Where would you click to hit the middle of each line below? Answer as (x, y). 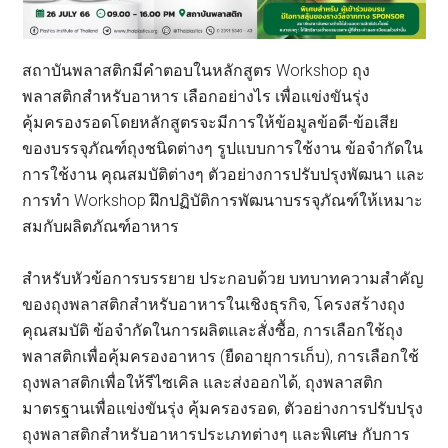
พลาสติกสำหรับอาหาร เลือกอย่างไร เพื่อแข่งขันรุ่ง (196, 97)
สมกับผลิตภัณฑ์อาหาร (101, 227)
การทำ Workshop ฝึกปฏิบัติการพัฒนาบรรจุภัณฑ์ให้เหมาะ (223, 201)
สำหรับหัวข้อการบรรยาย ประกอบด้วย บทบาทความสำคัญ (223, 279)
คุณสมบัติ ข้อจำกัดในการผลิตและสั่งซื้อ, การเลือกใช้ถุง (213, 331)
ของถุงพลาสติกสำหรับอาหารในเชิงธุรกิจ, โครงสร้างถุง (214, 305)
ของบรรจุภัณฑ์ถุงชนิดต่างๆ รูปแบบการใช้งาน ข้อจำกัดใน (223, 149)
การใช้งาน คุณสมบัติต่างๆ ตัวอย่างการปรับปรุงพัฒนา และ (224, 175)
